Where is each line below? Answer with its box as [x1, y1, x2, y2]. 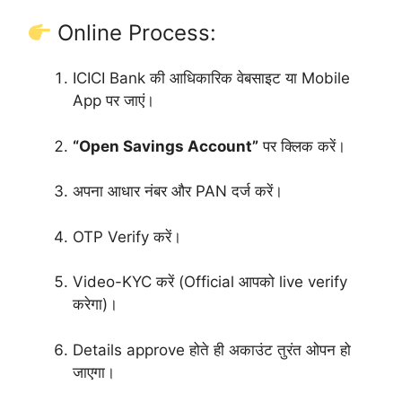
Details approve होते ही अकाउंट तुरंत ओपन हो [73, 340, 351, 359]
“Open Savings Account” [73, 136, 258, 155]
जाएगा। [73, 363, 115, 381]
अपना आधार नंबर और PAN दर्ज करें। [73, 182, 283, 201]
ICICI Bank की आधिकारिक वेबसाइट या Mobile [73, 69, 350, 88]
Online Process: [51, 20, 217, 47]
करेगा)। [73, 295, 118, 314]
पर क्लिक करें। [258, 136, 345, 155]
